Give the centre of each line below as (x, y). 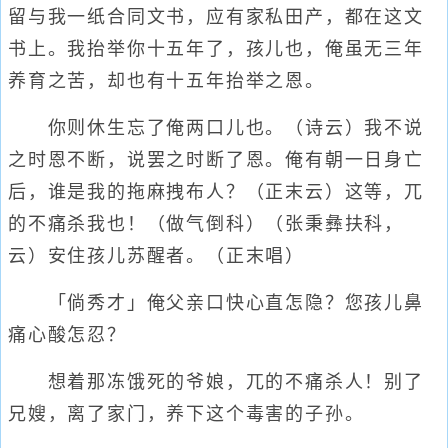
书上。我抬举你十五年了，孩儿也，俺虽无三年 (216, 49)
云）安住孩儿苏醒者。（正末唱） (156, 256)
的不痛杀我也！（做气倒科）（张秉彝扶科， (206, 224)
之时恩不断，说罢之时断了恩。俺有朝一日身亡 (216, 160)
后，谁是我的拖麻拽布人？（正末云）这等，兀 (216, 192)
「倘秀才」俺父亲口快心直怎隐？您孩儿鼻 (216, 303)
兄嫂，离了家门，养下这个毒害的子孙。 (186, 414)
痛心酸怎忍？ (67, 335)
